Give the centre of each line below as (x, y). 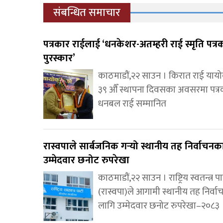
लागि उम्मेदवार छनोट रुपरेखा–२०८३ (159, 206)
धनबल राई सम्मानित (132, 104)
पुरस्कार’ (59, 58)
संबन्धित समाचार (87, 13)
